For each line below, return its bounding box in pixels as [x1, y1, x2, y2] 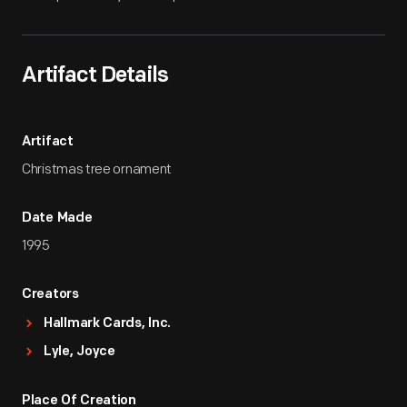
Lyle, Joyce [44, 345, 115, 359]
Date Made [22, 212, 93, 225]
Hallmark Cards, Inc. [44, 317, 171, 331]
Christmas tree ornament [22, 161, 173, 178]
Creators [22, 288, 79, 302]
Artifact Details [22, 65, 168, 87]
